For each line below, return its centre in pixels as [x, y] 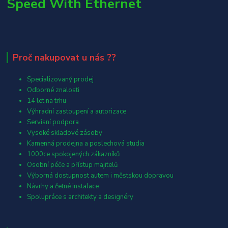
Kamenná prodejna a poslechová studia [86, 144]
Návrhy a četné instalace [63, 187]
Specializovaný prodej [61, 80]
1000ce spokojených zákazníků [74, 154]
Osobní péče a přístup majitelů [73, 165]
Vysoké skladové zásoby [65, 133]
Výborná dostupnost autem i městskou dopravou [101, 176]
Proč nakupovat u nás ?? [64, 58]
